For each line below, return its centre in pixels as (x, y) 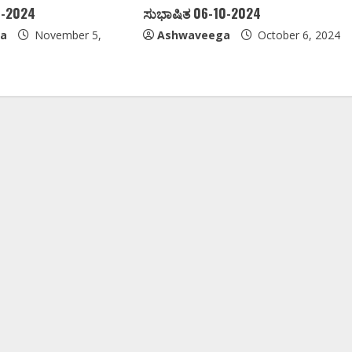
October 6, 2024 (297, 35)
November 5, (66, 35)
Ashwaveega (193, 35)
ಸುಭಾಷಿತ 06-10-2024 (202, 13)
